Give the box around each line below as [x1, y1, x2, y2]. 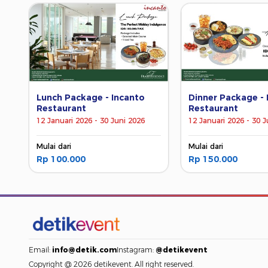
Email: [29, 245, 52, 255]
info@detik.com [52, 245, 117, 255]
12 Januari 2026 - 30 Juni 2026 [36, 115, 145, 125]
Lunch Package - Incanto [36, 92, 145, 103]
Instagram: [117, 245, 156, 255]
